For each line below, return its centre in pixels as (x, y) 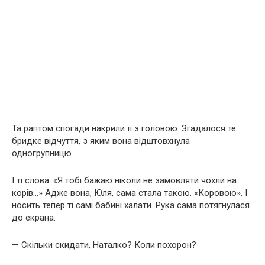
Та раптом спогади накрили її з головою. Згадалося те (124, 129)
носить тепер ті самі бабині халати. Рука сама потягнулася (131, 206)
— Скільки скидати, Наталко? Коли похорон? (104, 245)
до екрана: (34, 218)
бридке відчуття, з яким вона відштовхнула (101, 141)
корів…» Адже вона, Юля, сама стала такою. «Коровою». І (130, 193)
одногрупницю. (43, 153)
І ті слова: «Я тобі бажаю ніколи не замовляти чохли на (124, 181)
